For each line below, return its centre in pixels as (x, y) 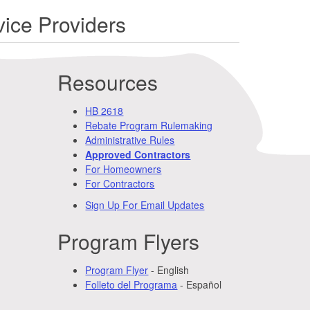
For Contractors (120, 183)
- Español (200, 284)
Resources (108, 82)
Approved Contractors (138, 154)
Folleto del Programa (131, 284)
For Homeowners (124, 168)
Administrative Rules (130, 139)
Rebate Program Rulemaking (149, 125)
